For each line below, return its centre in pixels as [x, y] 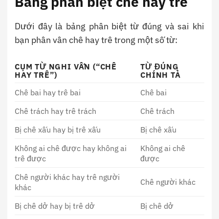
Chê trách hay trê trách [55, 111]
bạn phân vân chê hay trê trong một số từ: [96, 40]
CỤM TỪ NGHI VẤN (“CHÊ [66, 66]
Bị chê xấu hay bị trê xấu [58, 130]
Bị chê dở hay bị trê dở [55, 206]
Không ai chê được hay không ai [71, 148]
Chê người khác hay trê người [67, 177]
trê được [30, 158]
